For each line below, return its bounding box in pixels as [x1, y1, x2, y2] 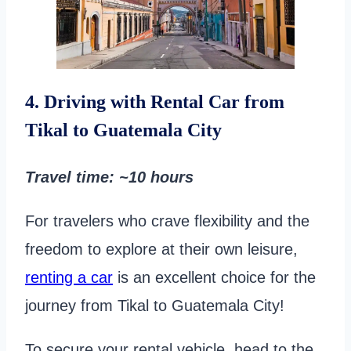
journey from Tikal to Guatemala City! [25, 297, 289, 315]
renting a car [25, 269, 113, 287]
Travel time [25, 168, 109, 186]
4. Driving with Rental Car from [25, 92, 284, 113]
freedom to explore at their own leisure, [25, 241, 298, 259]
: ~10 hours [109, 168, 194, 186]
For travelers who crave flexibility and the [25, 212, 309, 230]
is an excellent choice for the [113, 269, 316, 287]
